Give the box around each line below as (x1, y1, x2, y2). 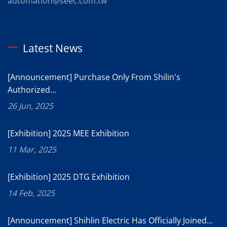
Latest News (23, 41, 83, 56)
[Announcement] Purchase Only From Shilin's (8, 71, 180, 83)
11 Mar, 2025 (8, 144, 56, 156)
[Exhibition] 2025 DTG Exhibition (8, 171, 130, 183)
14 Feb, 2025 (8, 187, 55, 199)
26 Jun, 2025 (8, 100, 53, 112)
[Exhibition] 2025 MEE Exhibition (8, 128, 129, 139)
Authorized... (8, 84, 56, 96)
